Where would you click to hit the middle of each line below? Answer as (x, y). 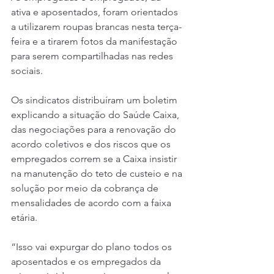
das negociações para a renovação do (95, 130)
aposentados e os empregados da (87, 262)
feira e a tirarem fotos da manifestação (95, 42)
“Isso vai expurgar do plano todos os (93, 247)
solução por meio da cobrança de (86, 188)
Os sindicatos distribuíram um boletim (95, 100)
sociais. (27, 71)
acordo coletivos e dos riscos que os (92, 144)
